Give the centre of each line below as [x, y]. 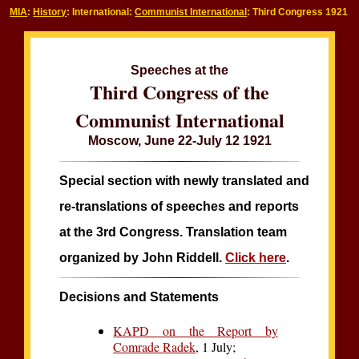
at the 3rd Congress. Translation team [173, 232]
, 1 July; [216, 347]
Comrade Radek [155, 347]
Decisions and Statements [139, 297]
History [50, 12]
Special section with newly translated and [185, 181]
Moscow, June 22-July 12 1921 [179, 141]
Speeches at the [179, 71]
